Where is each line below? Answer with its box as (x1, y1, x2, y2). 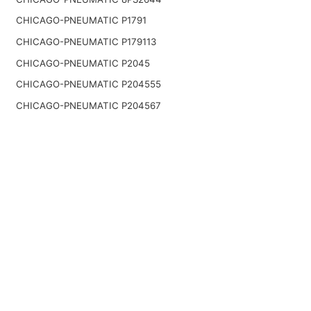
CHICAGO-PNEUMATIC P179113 (15, 36, 156, 48)
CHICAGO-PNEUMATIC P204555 (15, 78, 161, 90)
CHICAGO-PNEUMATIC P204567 (15, 99, 161, 111)
